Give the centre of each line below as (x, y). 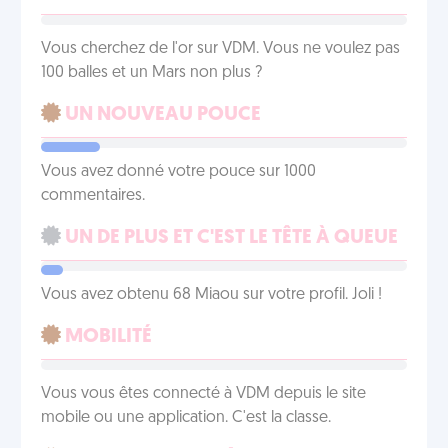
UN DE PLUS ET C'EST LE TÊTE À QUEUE (229, 238)
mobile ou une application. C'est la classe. (186, 418)
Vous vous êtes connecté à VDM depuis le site (203, 394)
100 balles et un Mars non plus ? (151, 73)
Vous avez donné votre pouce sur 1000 (178, 172)
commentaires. (93, 196)
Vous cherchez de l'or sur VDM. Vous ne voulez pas (220, 49)
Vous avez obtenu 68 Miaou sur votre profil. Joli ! (211, 295)
